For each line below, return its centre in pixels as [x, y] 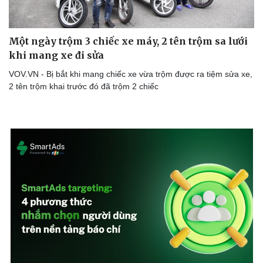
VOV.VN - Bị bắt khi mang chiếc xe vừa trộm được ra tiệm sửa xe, [131, 74]
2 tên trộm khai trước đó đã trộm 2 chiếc [84, 86]
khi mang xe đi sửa [56, 55]
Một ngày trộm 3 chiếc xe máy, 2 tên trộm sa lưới [128, 41]
